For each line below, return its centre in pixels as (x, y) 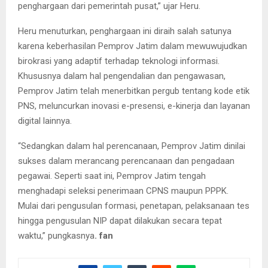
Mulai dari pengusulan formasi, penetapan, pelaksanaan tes (134, 206)
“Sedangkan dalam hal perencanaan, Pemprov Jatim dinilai (132, 146)
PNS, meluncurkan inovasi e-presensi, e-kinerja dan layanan (134, 106)
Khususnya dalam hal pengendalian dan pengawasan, (122, 76)
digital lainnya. (45, 121)
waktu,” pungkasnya (56, 236)
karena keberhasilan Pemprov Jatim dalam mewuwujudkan (133, 46)
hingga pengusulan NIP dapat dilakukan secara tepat (120, 221)
